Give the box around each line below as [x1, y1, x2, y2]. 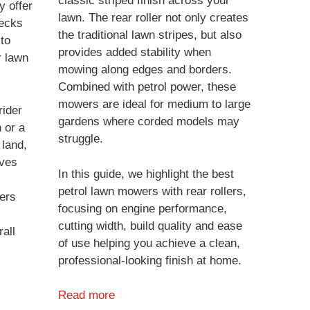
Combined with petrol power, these [57, 80, 236, 94]
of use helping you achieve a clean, [57, 236, 240, 250]
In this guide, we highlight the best [57, 167, 234, 181]
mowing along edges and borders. [57, 63, 232, 77]
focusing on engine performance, [57, 201, 227, 215]
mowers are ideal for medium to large [57, 98, 250, 111]
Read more [57, 289, 115, 302]
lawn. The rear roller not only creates [57, 11, 248, 25]
